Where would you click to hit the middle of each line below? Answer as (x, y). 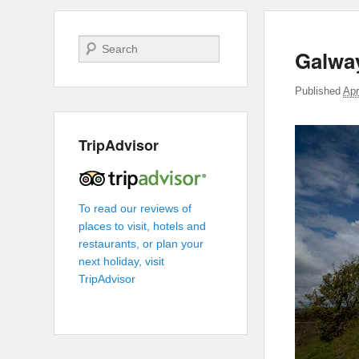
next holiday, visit (122, 261)
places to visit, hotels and (143, 226)
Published (319, 91)
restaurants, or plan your (141, 244)
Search (97, 44)
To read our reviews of (135, 208)
